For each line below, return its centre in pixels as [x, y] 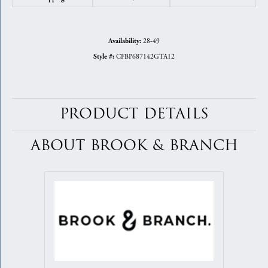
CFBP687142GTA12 [145, 57]
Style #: [104, 57]
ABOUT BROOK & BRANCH [134, 146]
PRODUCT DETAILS [134, 114]
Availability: [125, 42]
